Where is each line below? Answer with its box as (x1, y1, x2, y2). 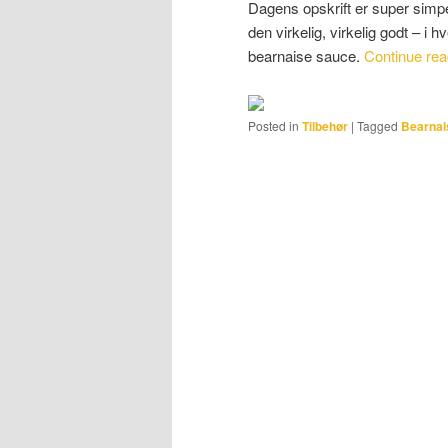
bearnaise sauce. (248, 45, 364, 67)
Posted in (248, 116, 299, 134)
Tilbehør (302, 116, 348, 135)
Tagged (357, 116, 398, 134)
